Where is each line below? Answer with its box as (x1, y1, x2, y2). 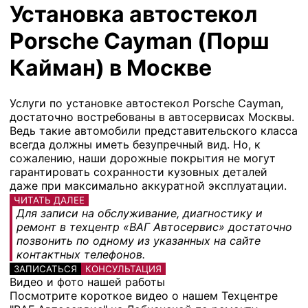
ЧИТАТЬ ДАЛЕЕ (14, 194, 85, 206)
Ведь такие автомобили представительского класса (10, 123, 298, 137)
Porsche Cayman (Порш (10, 27, 269, 55)
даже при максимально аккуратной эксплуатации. (10, 178, 287, 192)
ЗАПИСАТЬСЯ (14, 263, 77, 274)
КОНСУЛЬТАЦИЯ (85, 263, 162, 274)
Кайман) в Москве (10, 54, 212, 82)
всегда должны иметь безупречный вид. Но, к (10, 137, 261, 151)
